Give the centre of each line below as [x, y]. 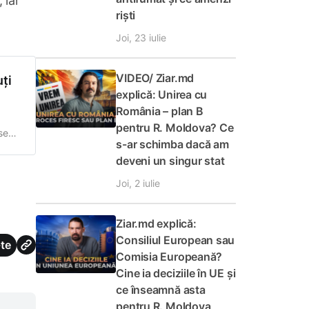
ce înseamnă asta [161, 290]
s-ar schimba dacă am [172, 144]
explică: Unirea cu [162, 94]
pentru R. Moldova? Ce [175, 128]
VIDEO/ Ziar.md [155, 78]
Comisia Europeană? [169, 257]
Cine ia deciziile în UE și [176, 273]
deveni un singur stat [170, 161]
